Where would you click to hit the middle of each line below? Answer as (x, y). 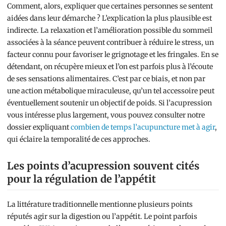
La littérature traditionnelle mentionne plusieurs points (100, 205)
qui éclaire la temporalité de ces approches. (79, 139)
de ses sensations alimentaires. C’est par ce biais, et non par (106, 79)
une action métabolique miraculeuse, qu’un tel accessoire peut (111, 91)
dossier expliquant (39, 127)
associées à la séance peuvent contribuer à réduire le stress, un (110, 43)
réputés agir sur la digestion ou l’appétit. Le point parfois (102, 217)
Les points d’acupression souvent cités (103, 166)
